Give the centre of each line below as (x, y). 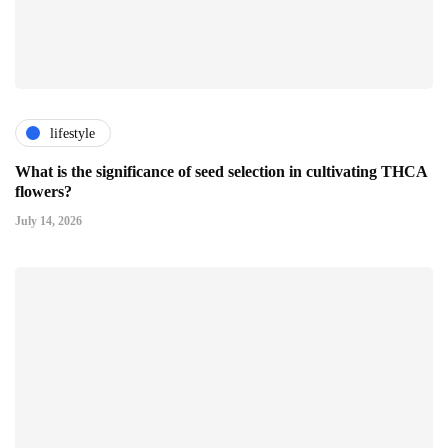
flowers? (43, 192)
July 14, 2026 (48, 221)
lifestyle (72, 133)
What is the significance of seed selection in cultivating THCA (221, 172)
